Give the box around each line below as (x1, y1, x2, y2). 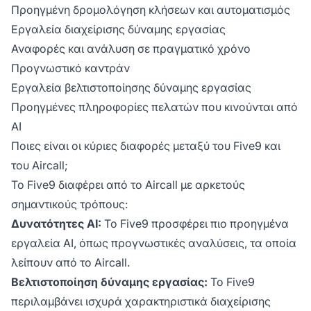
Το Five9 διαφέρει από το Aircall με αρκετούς (11, 178, 245, 192)
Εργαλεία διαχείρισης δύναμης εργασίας (11, 22, 226, 37)
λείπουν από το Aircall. (11, 255, 130, 270)
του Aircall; (11, 158, 68, 173)
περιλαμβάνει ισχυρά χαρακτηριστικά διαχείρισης (11, 294, 271, 309)
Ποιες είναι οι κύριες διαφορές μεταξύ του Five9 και (11, 139, 280, 153)
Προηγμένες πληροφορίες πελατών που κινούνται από (11, 100, 298, 115)
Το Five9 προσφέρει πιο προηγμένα (101, 217, 289, 231)
